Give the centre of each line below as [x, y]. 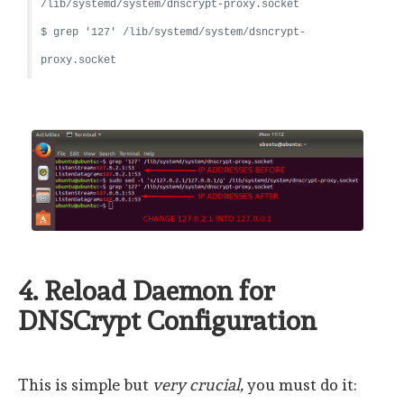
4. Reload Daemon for [146, 291]
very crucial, [198, 385]
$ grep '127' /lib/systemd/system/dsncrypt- [173, 33]
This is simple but [85, 385]
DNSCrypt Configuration [167, 321]
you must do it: [300, 385]
